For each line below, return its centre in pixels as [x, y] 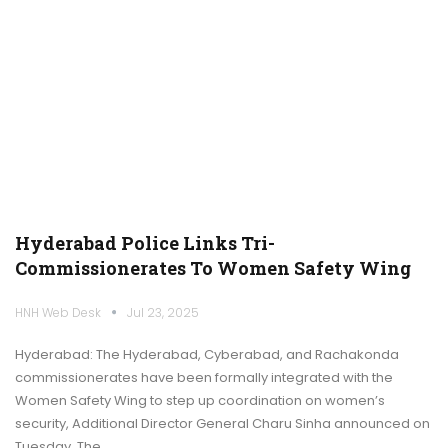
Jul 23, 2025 [163, 312]
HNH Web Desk [59, 312]
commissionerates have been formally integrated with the [204, 377]
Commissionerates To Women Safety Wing [213, 267]
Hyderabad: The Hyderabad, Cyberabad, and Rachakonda [207, 354]
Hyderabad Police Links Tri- [145, 242]
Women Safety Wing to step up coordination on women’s [200, 400]
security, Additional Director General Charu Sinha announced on [222, 423]
